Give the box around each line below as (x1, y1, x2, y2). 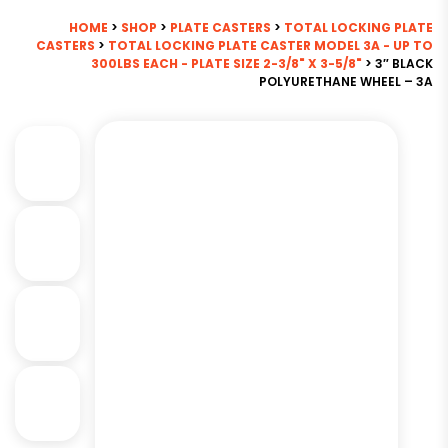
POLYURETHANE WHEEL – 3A (259, 73, 433, 90)
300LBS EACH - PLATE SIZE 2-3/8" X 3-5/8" (91, 55, 362, 72)
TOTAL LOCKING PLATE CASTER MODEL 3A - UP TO (108, 37, 433, 54)
